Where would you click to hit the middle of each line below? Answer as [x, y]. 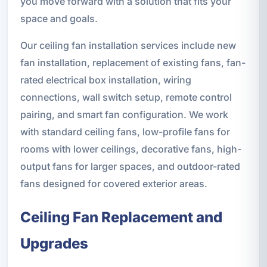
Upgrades [54, 244]
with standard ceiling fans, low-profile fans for [125, 132]
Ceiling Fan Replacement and [121, 218]
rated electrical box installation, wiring [105, 80]
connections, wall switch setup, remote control [126, 97]
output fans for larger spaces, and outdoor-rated [130, 167]
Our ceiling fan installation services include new [128, 46]
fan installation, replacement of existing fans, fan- [133, 63]
